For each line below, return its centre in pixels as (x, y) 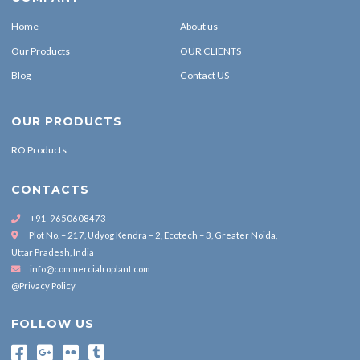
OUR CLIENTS (211, 51)
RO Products (39, 150)
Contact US (205, 76)
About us (199, 26)
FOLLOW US (53, 324)
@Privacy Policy (43, 285)
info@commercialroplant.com (90, 268)
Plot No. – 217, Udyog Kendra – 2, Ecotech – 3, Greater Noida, (153, 235)
